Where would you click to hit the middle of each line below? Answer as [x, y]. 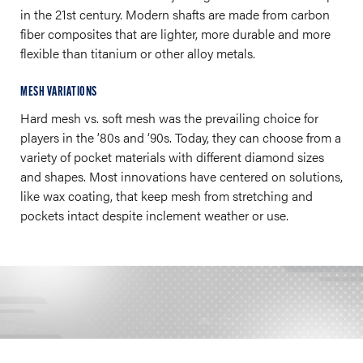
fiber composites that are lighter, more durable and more [175, 34]
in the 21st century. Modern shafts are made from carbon [175, 14]
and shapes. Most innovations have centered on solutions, [181, 176]
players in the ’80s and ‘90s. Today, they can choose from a [181, 137]
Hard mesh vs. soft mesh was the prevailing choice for [169, 118]
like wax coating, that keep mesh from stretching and [167, 196]
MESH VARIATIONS [59, 92]
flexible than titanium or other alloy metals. [138, 53]
